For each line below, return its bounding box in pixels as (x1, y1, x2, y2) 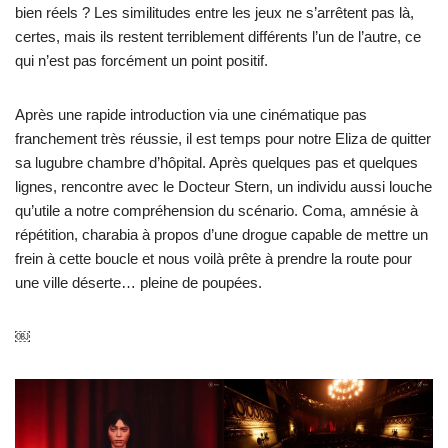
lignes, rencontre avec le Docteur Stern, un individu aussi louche (15, 178, 432, 196)
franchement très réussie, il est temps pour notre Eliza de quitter (15, 130, 431, 148)
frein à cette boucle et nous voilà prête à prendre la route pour (15, 250, 412, 268)
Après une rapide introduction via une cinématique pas (15, 106, 367, 124)
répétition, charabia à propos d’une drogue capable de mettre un (15, 226, 428, 244)
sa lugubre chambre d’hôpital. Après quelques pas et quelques (15, 154, 418, 172)
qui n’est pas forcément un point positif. (15, 52, 268, 70)
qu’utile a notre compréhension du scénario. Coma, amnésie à (15, 202, 418, 220)
